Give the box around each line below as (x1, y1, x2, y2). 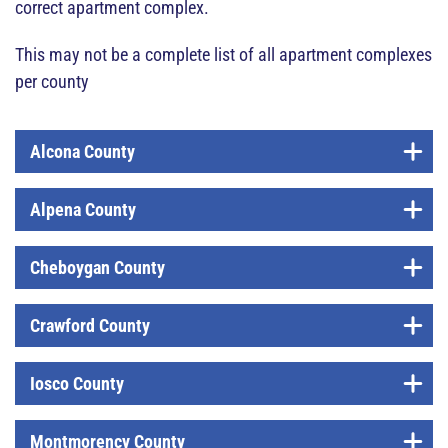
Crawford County (30, 315, 150, 336)
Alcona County (30, 141, 135, 162)
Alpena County (30, 199, 136, 220)
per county (15, 71, 89, 92)
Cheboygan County (30, 257, 165, 278)
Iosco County (30, 373, 124, 394)
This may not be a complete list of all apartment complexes (15, 44, 432, 65)
